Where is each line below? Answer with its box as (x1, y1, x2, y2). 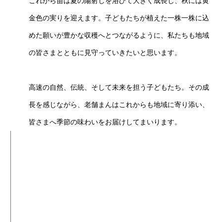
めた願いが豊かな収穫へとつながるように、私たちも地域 (29, 31, 210, 39)
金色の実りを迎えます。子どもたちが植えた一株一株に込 (29, 14, 210, 22)
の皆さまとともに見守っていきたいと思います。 (29, 49, 182, 56)
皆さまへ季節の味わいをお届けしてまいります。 (29, 118, 182, 126)
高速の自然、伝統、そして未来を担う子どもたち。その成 (29, 83, 210, 91)
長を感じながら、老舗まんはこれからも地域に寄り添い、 (29, 101, 210, 109)
